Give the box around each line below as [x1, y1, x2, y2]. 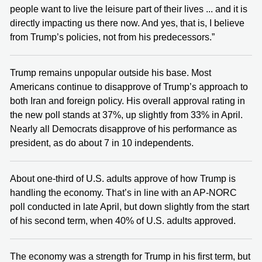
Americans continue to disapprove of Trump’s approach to [10, 81, 248, 92]
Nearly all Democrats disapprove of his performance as [10, 123, 237, 134]
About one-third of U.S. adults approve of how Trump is [10, 173, 236, 184]
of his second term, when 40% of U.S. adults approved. [10, 215, 236, 226]
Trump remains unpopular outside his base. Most [10, 67, 211, 78]
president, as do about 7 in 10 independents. [10, 137, 194, 148]
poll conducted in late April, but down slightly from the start [10, 201, 249, 212]
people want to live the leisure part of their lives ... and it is [10, 4, 247, 14]
